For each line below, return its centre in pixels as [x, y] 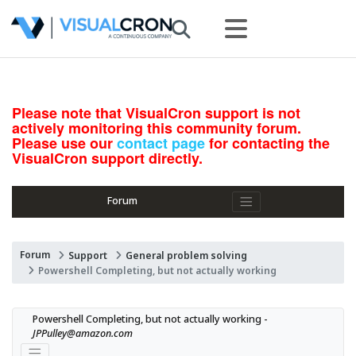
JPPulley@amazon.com [83, 333]
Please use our [64, 143]
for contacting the [267, 143]
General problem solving [186, 255]
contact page [161, 143]
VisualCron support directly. [107, 158]
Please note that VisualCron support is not [156, 113]
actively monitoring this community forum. [157, 128]
